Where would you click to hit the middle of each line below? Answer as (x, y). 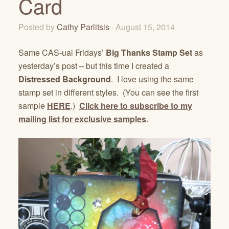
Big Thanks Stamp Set (148, 52)
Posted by (38, 27)
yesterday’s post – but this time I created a (94, 65)
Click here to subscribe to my (136, 105)
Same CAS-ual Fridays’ (61, 52)
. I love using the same (152, 79)
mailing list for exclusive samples (82, 119)
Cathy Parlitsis (83, 27)
